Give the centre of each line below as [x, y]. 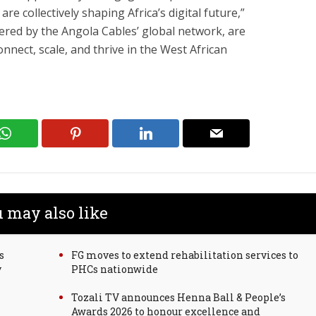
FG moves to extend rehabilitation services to [185, 255]
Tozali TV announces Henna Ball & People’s [178, 297]
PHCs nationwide [115, 269]
